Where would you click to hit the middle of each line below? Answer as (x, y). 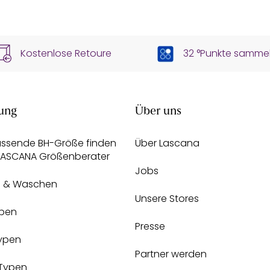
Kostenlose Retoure (66, 54)
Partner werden (171, 254)
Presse (150, 227)
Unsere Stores (167, 199)
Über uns (158, 112)
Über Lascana (167, 143)
